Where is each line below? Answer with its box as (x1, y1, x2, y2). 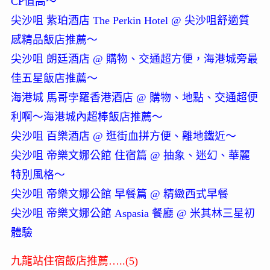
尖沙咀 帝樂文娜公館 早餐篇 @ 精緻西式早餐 (10, 188, 228, 201)
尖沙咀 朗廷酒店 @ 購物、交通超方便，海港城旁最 (10, 53, 258, 66)
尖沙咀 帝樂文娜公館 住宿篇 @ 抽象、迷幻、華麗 (10, 149, 250, 162)
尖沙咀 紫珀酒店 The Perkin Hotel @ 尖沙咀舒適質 (10, 14, 250, 27)
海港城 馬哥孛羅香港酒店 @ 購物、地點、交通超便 (10, 92, 258, 104)
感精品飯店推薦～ (10, 34, 98, 46)
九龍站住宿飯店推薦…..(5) (10, 255, 138, 268)
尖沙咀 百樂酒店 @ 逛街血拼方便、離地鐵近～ (10, 130, 236, 143)
